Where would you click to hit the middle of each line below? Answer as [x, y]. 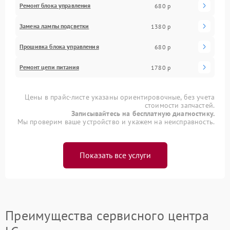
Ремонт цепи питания [49, 67]
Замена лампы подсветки [54, 26]
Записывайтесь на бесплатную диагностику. [143, 113]
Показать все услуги [115, 155]
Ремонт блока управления [55, 5]
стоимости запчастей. [179, 105]
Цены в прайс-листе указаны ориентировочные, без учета [120, 97]
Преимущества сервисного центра [107, 215]
